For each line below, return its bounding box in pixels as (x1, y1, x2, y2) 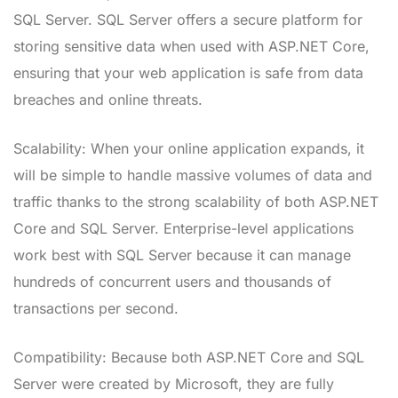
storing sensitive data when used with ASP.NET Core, (13, 36, 370, 55)
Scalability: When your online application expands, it (13, 139, 364, 157)
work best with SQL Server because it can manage (13, 245, 351, 264)
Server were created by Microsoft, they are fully (13, 374, 334, 393)
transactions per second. (13, 298, 179, 317)
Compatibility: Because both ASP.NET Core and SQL (13, 347, 364, 366)
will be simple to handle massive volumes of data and (13, 165, 372, 184)
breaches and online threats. (13, 90, 203, 108)
